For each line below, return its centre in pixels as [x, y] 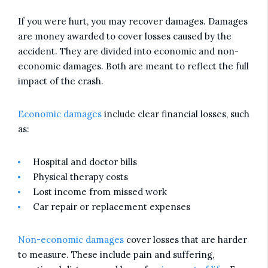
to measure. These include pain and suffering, [116, 255]
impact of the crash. [61, 81]
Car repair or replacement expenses [112, 207]
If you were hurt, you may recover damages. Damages [133, 21]
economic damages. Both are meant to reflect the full [133, 66]
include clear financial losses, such [176, 114]
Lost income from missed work [100, 192]
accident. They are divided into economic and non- [128, 51]
